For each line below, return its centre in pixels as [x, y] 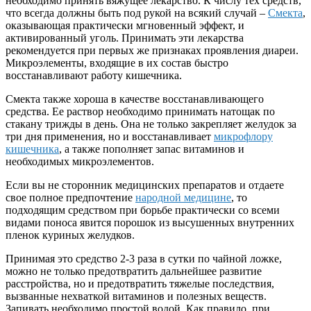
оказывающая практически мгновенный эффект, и [125, 26]
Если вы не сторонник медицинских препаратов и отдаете [145, 185]
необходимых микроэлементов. [80, 162]
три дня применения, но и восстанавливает [110, 137]
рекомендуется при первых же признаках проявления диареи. [152, 51]
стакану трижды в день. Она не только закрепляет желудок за [151, 124]
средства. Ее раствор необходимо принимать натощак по [140, 112]
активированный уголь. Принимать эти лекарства [125, 38]
